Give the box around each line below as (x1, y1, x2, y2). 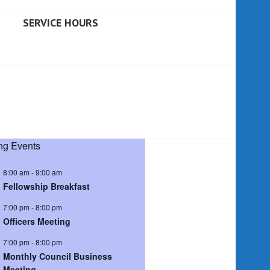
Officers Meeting (3, 215, 71, 227)
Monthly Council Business (3, 250, 112, 262)
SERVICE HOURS (23, 15, 98, 30)
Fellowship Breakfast (3, 180, 90, 192)
